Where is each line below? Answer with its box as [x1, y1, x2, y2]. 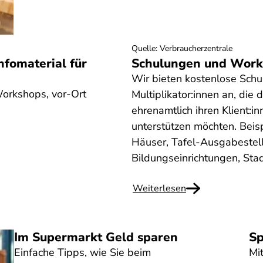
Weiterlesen [132, 182, 186, 195]
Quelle [131, 43, 156, 54]
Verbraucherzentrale [159, 43, 232, 54]
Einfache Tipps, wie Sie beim [14, 245, 151, 259]
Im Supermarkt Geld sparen [14, 229, 178, 245]
